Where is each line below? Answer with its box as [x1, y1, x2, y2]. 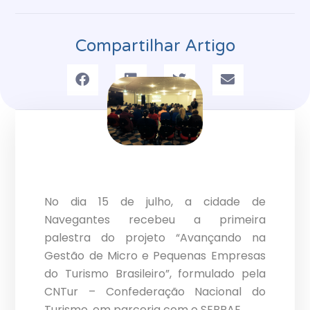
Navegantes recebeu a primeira [44, 212, 266, 228]
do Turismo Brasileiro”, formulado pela [44, 266, 266, 282]
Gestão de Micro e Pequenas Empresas [44, 248, 266, 264]
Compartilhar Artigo [75, 35, 235, 56]
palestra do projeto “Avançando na [44, 230, 266, 246]
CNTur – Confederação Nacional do [44, 284, 266, 300]
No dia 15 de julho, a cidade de [44, 194, 266, 210]
